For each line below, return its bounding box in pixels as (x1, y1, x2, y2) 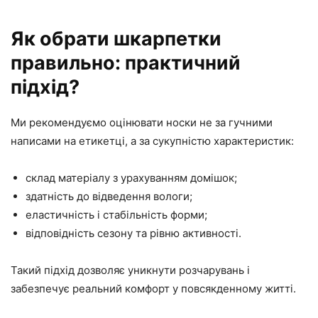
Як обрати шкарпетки (11, 27, 221, 50)
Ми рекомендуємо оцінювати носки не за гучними (11, 116, 273, 129)
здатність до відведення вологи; (26, 190, 192, 203)
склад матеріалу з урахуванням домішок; (26, 171, 237, 185)
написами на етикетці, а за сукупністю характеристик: (11, 134, 294, 148)
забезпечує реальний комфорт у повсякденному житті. (11, 282, 296, 295)
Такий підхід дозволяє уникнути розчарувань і (11, 263, 250, 277)
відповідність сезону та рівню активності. (26, 226, 241, 240)
